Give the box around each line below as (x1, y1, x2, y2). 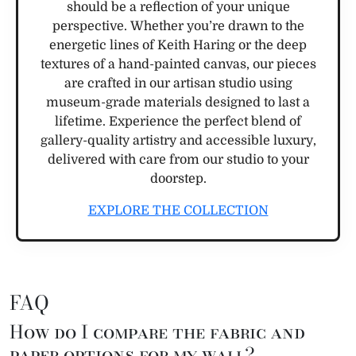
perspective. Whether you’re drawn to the (52, 18, 304, 33)
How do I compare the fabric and (10, 317, 305, 346)
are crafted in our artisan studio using (64, 75, 292, 91)
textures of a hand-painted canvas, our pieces (40, 56, 316, 72)
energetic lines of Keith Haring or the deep (49, 37, 307, 52)
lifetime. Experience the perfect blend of (55, 114, 301, 129)
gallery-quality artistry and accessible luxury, (40, 133, 316, 148)
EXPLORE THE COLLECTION (87, 203, 269, 218)
